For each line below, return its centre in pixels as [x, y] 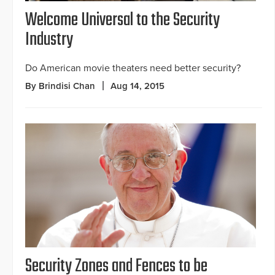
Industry [49, 40]
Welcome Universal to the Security [122, 20]
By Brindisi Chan [60, 86]
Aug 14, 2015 [137, 86]
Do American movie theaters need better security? [133, 68]
